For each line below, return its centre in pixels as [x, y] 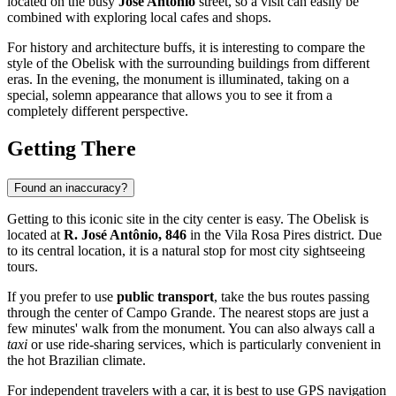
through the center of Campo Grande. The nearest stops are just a [188, 312]
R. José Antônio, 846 [125, 234]
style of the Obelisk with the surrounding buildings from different [188, 63]
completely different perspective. [98, 110]
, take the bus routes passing [292, 296]
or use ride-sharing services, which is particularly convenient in [204, 344]
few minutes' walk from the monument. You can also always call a [191, 328]
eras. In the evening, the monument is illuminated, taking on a [178, 79]
